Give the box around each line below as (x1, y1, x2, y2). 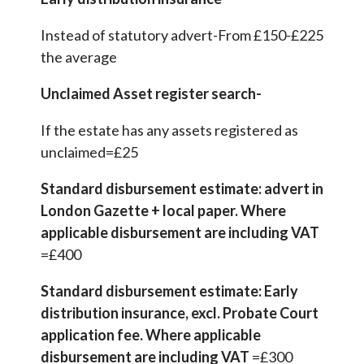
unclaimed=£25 (41, 143, 138, 162)
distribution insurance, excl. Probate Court (41, 304, 318, 323)
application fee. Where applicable (41, 326, 261, 344)
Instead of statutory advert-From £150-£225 (41, 26, 323, 45)
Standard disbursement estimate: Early (41, 282, 298, 301)
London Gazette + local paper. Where (41, 201, 286, 220)
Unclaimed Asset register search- (41, 84, 262, 103)
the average (41, 48, 117, 67)
